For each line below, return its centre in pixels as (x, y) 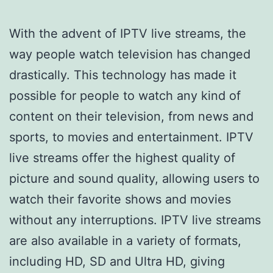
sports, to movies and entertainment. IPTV (131, 137)
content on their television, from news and (131, 116)
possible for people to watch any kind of (125, 95)
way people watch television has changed (130, 54)
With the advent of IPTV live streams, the (128, 33)
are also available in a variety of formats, (125, 240)
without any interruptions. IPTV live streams (135, 220)
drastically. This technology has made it (123, 75)
